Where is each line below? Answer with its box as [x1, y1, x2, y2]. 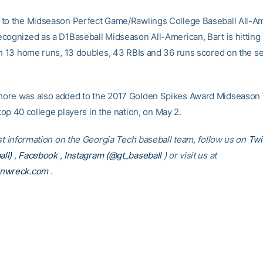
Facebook [18, 150, 58, 161]
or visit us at [168, 150, 217, 161]
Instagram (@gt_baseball [63, 150, 162, 161]
